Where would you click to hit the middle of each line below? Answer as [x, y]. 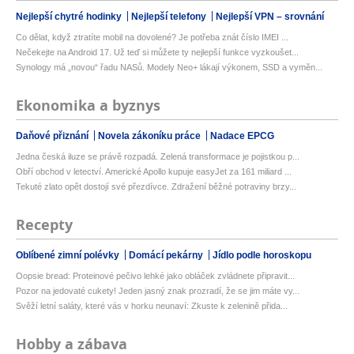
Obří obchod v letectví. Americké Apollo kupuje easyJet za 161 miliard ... [154, 172]
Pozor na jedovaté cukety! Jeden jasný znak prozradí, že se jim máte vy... [158, 291]
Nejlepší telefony [170, 17]
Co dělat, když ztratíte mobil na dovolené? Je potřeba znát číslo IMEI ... [152, 38]
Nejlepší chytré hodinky [70, 17]
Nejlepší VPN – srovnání [270, 17]
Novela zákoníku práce [151, 136]
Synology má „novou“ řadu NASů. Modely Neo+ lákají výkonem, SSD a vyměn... [169, 68]
